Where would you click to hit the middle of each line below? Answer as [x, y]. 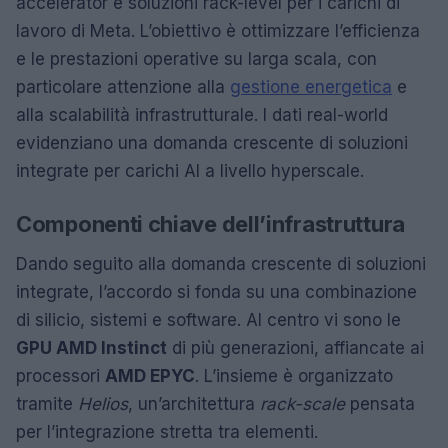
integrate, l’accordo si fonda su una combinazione [216, 291]
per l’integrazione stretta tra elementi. [167, 431]
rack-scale [302, 403]
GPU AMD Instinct [91, 347]
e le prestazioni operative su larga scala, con [196, 58]
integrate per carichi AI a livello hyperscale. [190, 170]
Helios [103, 403]
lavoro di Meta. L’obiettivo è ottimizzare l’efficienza [218, 30]
